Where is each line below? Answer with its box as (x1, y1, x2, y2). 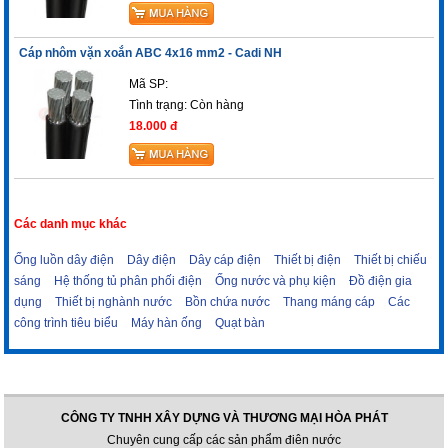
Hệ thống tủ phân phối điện (54, 274, 203, 289)
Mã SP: (129, 77, 169, 92)
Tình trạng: (129, 98, 191, 113)
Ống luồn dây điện (14, 253, 115, 268)
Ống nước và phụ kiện (215, 274, 337, 289)
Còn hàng (190, 98, 245, 113)
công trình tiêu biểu (14, 316, 119, 331)
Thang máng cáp (283, 295, 376, 310)
